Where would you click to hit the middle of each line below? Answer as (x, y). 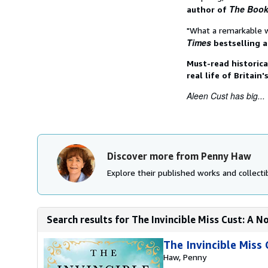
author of (208, 9)
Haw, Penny (185, 257)
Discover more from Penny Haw (179, 156)
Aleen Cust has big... (226, 96)
